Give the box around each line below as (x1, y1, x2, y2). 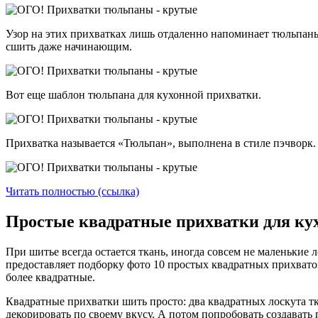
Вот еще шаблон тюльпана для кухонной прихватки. (6, 89, 261, 102)
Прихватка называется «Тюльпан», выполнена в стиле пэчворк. (6, 137, 316, 150)
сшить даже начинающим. (6, 40, 132, 53)
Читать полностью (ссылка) (6, 185, 139, 198)
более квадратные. (6, 270, 95, 283)
